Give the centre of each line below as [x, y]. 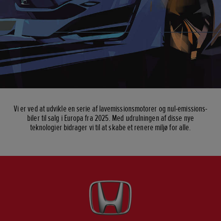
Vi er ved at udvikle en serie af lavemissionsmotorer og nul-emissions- [110, 109]
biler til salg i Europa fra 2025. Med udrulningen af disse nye [110, 118]
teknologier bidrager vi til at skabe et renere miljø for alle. [110, 127]
